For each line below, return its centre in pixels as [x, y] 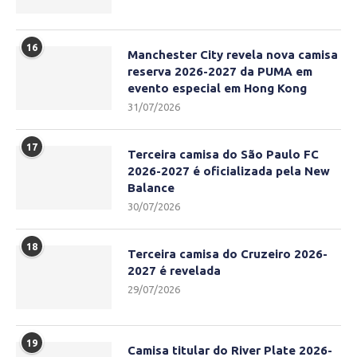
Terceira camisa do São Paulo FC [223, 155]
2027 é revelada [174, 271]
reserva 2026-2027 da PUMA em [220, 72]
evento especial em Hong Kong [217, 88]
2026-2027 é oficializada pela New [229, 171]
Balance [151, 188]
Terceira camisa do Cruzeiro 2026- [228, 254]
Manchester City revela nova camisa [233, 55]
